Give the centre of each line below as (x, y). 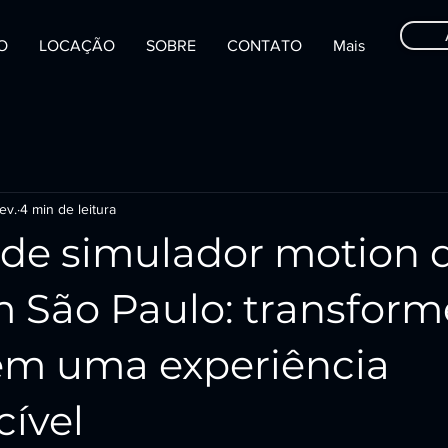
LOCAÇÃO (77, 45)
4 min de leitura (68, 208)
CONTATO (264, 45)
